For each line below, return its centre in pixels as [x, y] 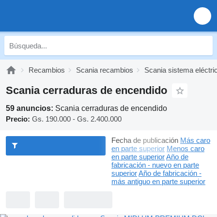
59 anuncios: [31, 108]
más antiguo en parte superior [158, 181]
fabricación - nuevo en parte [155, 165]
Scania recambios [105, 70]
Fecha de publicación [145, 140]
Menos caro [186, 148]
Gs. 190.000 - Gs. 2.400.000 [77, 119]
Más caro [195, 140]
